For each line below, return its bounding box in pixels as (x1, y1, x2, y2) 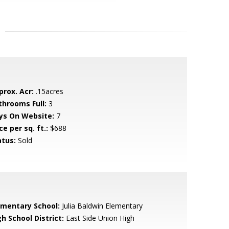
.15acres (33, 86, 63, 96)
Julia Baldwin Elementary (59, 201, 143, 211)
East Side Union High (63, 213, 134, 223)
